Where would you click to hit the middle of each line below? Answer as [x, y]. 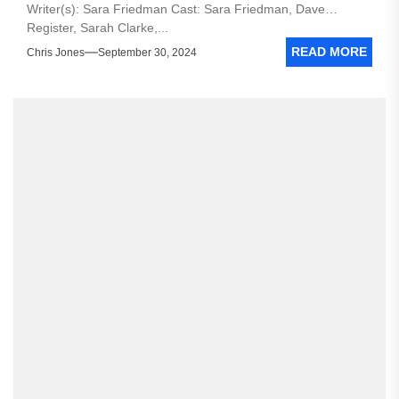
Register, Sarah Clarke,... [98, 28]
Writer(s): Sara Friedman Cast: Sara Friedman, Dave [176, 9]
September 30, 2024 [147, 52]
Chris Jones [56, 52]
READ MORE [329, 52]
